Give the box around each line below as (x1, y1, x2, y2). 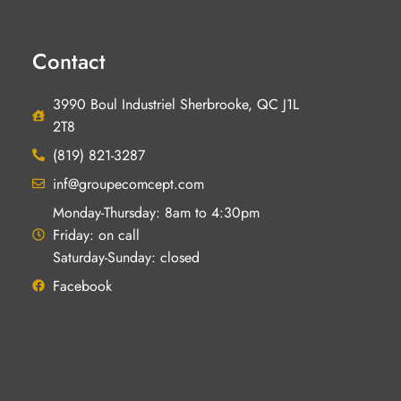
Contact (32, 45, 106, 77)
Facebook (52, 275, 112, 296)
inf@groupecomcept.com (52, 173, 204, 194)
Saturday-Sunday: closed (52, 246, 200, 268)
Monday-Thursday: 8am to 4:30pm (52, 201, 260, 223)
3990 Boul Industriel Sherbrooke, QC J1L (52, 93, 299, 115)
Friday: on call (52, 224, 140, 245)
